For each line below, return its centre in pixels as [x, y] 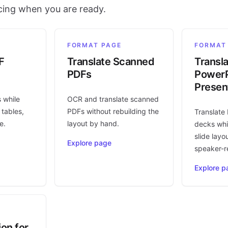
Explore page [89, 143]
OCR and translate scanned [113, 99]
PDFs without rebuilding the [113, 111]
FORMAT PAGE [94, 45]
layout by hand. [93, 124]
